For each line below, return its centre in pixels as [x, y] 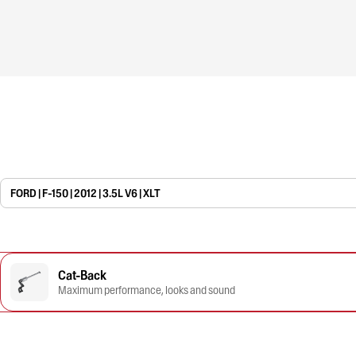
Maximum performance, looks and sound [147, 290]
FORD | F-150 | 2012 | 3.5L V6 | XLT [86, 193]
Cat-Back [82, 275]
